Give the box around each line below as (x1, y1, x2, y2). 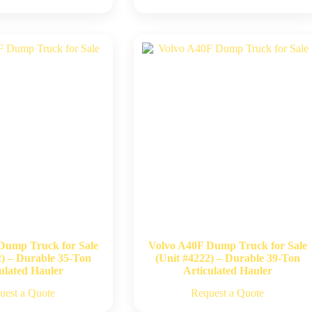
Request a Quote (191, 286, 265, 299)
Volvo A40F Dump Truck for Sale (148, 239, 307, 251)
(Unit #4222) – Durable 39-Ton (155, 251, 300, 264)
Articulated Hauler (182, 264, 272, 276)
